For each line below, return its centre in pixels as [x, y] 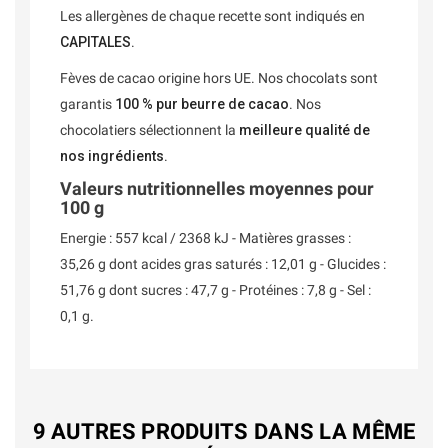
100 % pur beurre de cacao [202, 104]
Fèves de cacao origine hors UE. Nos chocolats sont [219, 78]
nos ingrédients [112, 156]
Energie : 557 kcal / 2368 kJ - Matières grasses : [205, 238]
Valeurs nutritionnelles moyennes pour [217, 189]
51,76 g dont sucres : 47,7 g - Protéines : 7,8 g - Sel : [215, 290]
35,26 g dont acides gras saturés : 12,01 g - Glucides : [223, 264]
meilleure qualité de [304, 130]
